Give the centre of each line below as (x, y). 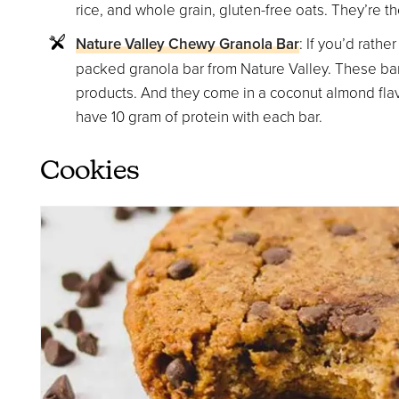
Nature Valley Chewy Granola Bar (187, 44)
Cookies (90, 173)
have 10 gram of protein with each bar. (199, 117)
